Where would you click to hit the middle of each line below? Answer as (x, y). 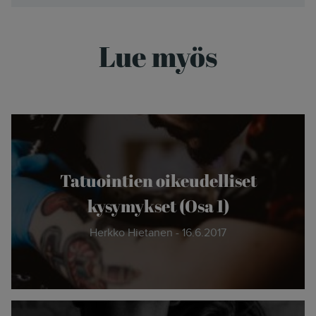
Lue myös (158, 57)
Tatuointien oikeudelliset (158, 181)
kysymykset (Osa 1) (158, 206)
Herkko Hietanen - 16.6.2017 (158, 233)
